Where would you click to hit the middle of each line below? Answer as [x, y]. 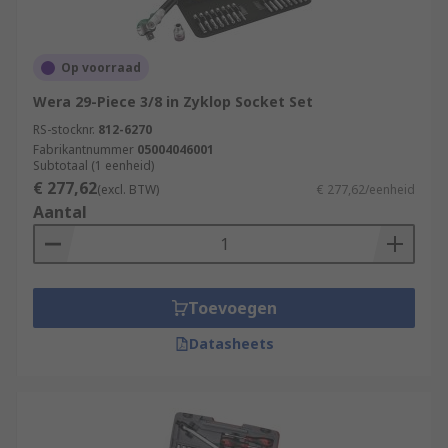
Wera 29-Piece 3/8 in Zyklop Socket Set [173, 101]
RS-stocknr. [64, 129]
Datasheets [231, 343]
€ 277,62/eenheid [366, 189]
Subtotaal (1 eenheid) [93, 165]
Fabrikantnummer [83, 149]
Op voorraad [101, 67]
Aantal [60, 212]
